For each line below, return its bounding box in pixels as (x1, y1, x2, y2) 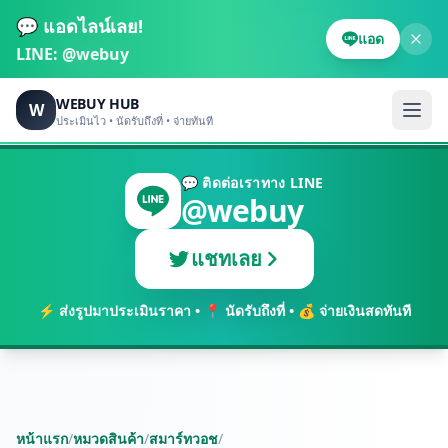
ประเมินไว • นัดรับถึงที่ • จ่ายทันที (56, 112, 213, 128)
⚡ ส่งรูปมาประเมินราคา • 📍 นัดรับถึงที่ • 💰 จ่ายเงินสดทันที (37, 301, 411, 320)
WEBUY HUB (56, 93, 139, 113)
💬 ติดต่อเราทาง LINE (180, 173, 324, 192)
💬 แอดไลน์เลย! (16, 14, 143, 38)
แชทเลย (190, 245, 262, 272)
